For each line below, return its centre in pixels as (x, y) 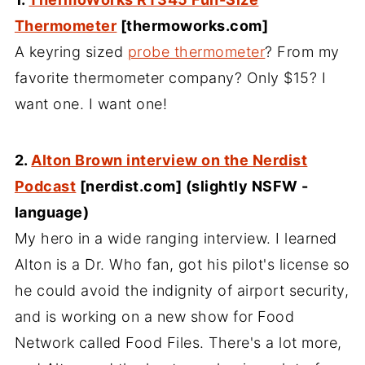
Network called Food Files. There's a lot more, (178, 343)
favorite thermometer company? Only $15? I (170, 78)
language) (52, 212)
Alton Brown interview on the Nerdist (169, 160)
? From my (302, 52)
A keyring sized (71, 52)
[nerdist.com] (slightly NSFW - (192, 186)
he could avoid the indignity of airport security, (182, 290)
